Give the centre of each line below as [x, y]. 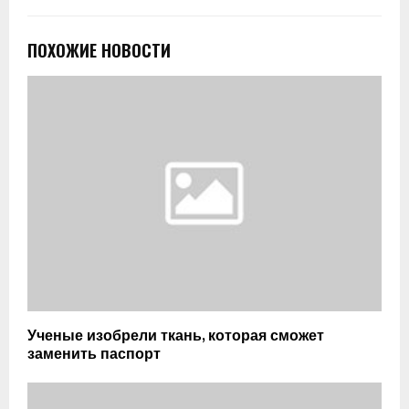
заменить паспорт [94, 355]
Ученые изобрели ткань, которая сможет [176, 337]
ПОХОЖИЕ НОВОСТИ [99, 50]
